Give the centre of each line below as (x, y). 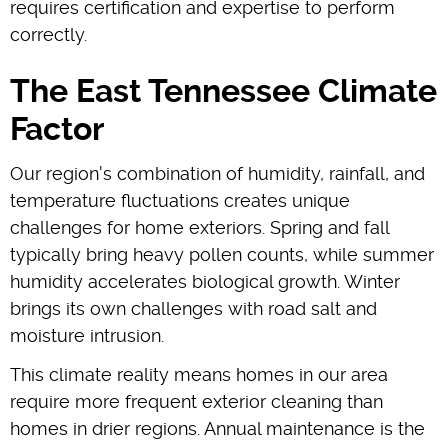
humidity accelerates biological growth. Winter (205, 281)
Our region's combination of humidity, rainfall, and (217, 173)
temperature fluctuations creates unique (180, 200)
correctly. (48, 34)
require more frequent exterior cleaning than (196, 401)
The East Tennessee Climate (223, 90)
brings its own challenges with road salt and (193, 308)
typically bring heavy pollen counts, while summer (222, 254)
